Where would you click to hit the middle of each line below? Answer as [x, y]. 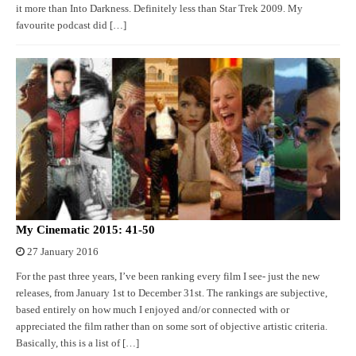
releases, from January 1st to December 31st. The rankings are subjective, [172, 293]
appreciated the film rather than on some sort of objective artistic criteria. [172, 326]
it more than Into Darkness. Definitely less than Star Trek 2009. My [159, 8]
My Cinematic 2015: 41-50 [85, 229]
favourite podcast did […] [71, 25]
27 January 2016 [63, 252]
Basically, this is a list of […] [77, 343]
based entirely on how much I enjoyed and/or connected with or [153, 310]
